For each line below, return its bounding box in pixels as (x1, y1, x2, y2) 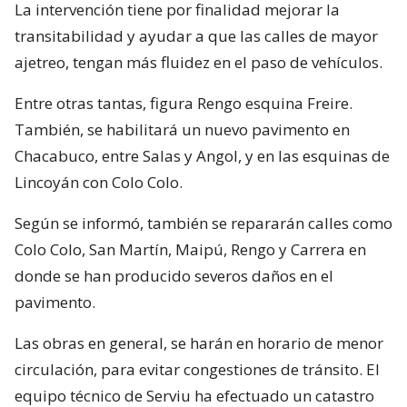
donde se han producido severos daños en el (15, 264, 333, 286)
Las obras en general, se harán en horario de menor (15, 332, 383, 353)
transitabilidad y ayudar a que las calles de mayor (15, 25, 378, 46)
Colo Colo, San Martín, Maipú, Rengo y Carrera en (15, 238, 366, 260)
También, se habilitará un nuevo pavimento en (15, 118, 350, 140)
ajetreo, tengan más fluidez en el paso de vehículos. (15, 51, 382, 73)
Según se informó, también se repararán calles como (15, 212, 392, 233)
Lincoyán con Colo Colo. (15, 171, 183, 193)
